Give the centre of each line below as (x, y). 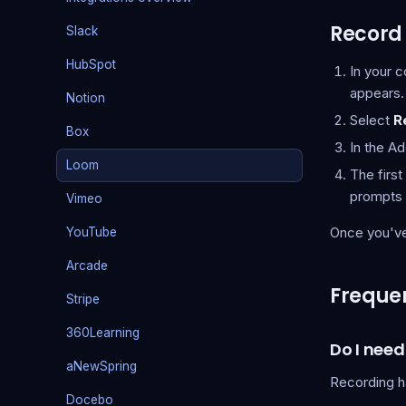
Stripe (83, 299)
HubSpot (91, 64)
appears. (377, 93)
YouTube (92, 232)
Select (372, 120)
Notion (86, 98)
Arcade (87, 266)
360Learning (103, 333)
